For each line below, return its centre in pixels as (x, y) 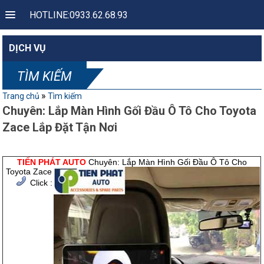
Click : (42, 183)
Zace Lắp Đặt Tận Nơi (60, 127)
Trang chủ (21, 96)
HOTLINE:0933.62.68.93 (79, 15)
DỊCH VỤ (28, 48)
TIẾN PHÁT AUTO (51, 162)
